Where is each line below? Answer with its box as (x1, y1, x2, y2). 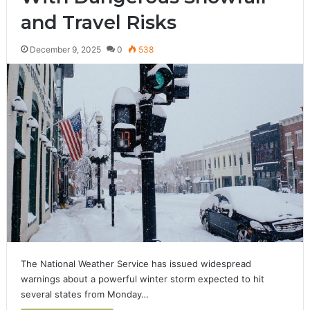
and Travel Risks (20, 10, 176, 34)
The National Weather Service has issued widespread (20, 257, 251, 269)
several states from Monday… (20, 288, 149, 300)
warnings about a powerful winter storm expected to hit (20, 273, 264, 284)
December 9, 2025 (29, 44, 101, 55)
